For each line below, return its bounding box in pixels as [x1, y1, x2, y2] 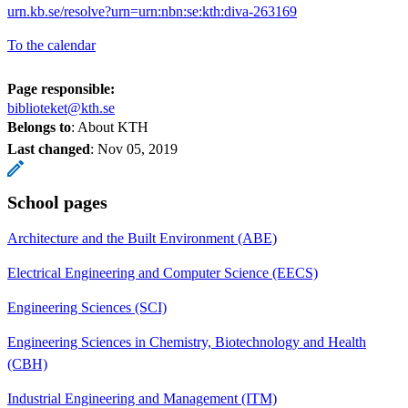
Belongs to [7, 118, 71, 135]
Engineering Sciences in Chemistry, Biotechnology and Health [7, 333, 366, 350]
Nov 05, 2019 [97, 140, 178, 157]
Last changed [7, 140, 90, 157]
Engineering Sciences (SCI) [7, 299, 167, 315]
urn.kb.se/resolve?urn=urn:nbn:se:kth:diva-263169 [7, 3, 297, 19]
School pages [7, 191, 107, 212]
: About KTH [71, 118, 148, 135]
